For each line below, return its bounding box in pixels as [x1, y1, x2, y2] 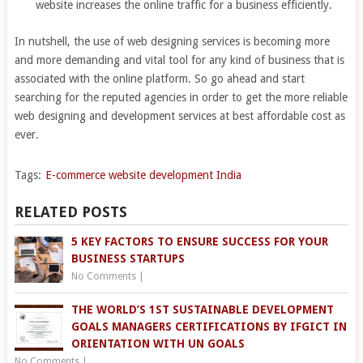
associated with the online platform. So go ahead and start [14, 72, 305, 86]
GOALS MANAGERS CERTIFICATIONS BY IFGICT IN [70, 320, 347, 334]
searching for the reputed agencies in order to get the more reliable [14, 91, 348, 105]
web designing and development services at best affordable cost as [14, 109, 345, 123]
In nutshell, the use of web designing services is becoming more [14, 35, 330, 49]
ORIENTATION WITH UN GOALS [70, 337, 245, 351]
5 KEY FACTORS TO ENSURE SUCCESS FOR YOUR [70, 235, 328, 249]
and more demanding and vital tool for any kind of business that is [14, 53, 344, 67]
